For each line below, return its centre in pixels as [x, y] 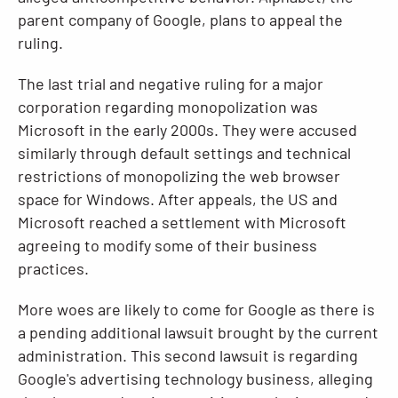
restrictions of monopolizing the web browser [179, 176]
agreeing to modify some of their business [167, 245]
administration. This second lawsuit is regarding [188, 355]
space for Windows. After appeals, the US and [178, 199]
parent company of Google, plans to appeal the [180, 20]
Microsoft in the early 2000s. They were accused [187, 130]
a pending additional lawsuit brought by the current [198, 332]
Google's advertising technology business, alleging [195, 378]
